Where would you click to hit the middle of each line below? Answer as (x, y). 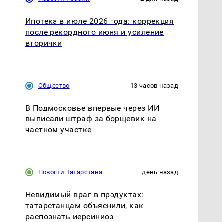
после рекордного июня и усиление (94, 32)
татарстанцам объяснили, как (84, 205)
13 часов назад (154, 85)
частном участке (58, 129)
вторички (44, 43)
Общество (54, 85)
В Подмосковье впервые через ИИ (92, 108)
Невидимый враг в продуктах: (84, 194)
